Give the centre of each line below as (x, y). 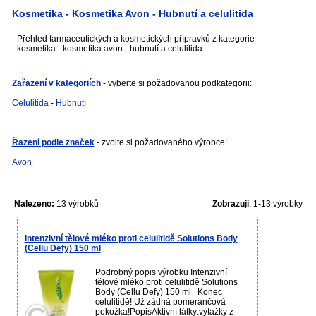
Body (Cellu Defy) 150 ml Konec (158, 292)
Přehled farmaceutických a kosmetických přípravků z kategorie (135, 39)
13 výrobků (76, 204)
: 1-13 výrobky (275, 204)
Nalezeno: (34, 204)
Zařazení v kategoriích (56, 84)
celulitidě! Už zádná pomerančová (160, 302)
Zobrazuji (230, 204)
